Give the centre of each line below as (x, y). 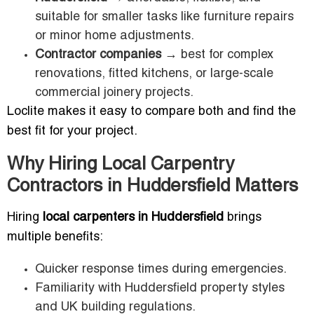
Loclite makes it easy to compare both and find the (151, 112)
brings (243, 218)
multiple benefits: (55, 238)
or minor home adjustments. (115, 36)
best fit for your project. (72, 132)
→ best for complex (217, 55)
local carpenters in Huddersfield (133, 218)
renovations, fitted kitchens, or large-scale (154, 74)
